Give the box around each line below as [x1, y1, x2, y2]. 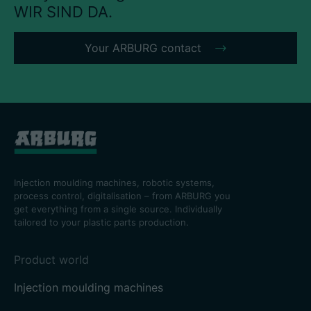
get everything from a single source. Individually [14, 203, 222, 215]
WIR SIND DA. [14, 3, 112, 22]
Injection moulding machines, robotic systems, [14, 177, 215, 188]
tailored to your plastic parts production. [14, 217, 189, 228]
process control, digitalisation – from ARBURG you [14, 190, 230, 201]
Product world [14, 253, 89, 267]
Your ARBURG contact [85, 41, 201, 56]
